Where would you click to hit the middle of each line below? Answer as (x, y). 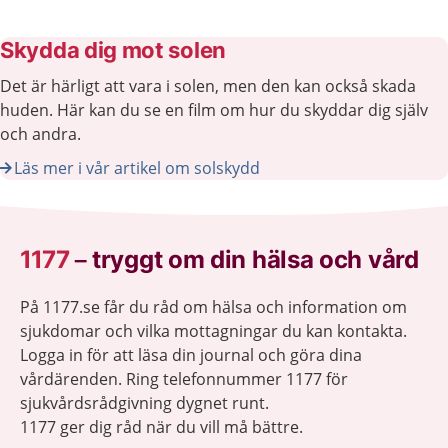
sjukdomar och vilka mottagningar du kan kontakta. (213, 330)
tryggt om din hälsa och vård (255, 259)
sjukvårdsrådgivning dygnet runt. (144, 402)
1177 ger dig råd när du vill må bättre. (161, 426)
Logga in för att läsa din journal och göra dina (191, 354)
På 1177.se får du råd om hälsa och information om (213, 306)
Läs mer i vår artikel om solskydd (137, 167)
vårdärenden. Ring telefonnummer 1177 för (184, 378)
